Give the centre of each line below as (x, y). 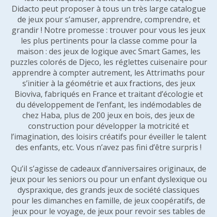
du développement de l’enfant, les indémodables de (108, 105)
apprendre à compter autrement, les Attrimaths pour (108, 73)
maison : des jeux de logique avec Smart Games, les (108, 51)
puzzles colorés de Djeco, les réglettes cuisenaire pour (108, 62)
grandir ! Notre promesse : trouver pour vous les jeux (108, 30)
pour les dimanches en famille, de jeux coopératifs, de (108, 201)
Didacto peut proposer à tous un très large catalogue (108, 9)
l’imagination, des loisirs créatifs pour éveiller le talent (108, 137)
